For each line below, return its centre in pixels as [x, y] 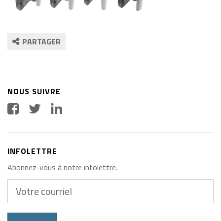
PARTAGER [41, 41]
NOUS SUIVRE [34, 91]
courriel [20, 196]
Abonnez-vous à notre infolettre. [62, 167]
